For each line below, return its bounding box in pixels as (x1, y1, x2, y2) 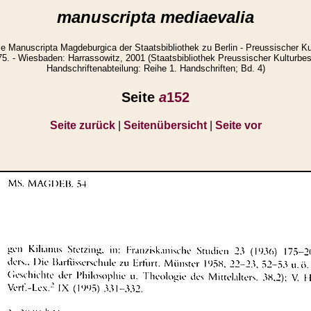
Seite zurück (49, 119, 115, 131)
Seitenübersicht (123, 119, 207, 131)
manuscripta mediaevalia (57, 8, 254, 26)
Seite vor (215, 119, 262, 131)
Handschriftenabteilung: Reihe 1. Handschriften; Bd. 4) (46, 63, 265, 74)
